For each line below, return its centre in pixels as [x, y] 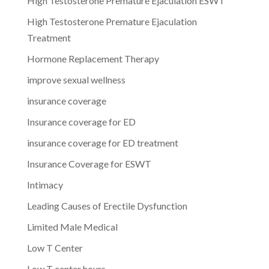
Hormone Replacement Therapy [93, 58]
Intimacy [45, 184]
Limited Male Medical [72, 226]
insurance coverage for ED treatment [102, 142]
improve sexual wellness [76, 79]
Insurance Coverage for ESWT [89, 163]
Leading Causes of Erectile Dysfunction [107, 205]
